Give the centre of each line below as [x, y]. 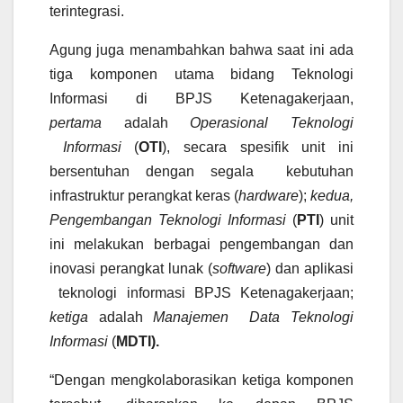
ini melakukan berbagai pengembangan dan [201, 245]
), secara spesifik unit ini [258, 148]
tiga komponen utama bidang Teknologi [201, 75]
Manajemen [196, 318]
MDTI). [138, 342]
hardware [269, 196]
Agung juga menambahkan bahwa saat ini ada [201, 50]
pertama [76, 123]
